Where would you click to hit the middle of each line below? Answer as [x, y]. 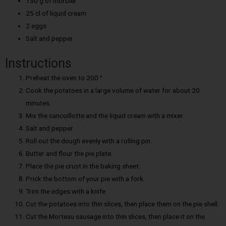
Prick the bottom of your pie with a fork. [86, 178]
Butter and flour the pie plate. [69, 153]
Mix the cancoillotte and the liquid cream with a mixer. [105, 115]
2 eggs [36, 26]
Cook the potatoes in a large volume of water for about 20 [113, 90]
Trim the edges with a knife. [67, 191]
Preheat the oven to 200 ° [64, 77]
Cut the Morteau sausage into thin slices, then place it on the [116, 216]
